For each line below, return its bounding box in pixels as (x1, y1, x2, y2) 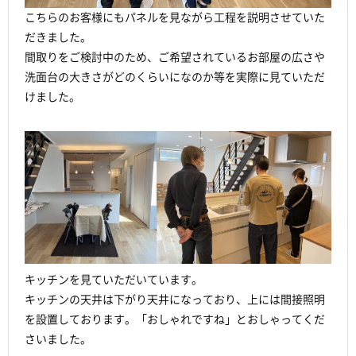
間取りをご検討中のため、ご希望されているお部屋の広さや (25, 52, 325, 63)
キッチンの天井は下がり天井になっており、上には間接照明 (25, 293, 325, 305)
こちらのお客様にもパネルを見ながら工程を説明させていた (25, 12, 325, 23)
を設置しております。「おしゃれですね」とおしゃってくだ (25, 313, 325, 325)
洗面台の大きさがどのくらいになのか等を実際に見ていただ (25, 72, 325, 83)
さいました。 (25, 333, 91, 345)
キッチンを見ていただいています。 (25, 273, 203, 285)
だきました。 (25, 32, 91, 43)
